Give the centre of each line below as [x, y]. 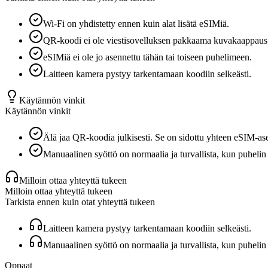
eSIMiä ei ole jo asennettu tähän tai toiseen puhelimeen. [147, 57]
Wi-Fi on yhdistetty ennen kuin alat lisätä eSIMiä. [136, 23]
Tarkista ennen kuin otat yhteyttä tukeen [80, 202]
